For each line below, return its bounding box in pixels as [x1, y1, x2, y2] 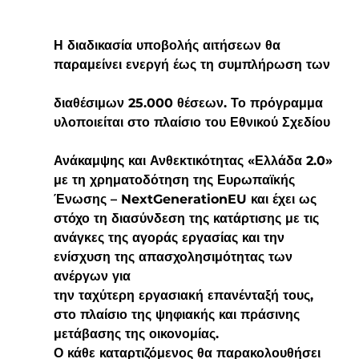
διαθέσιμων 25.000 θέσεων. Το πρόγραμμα [53, 95, 327, 111]
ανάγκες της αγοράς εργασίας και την [53, 229, 288, 245]
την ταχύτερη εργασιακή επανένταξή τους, [53, 287, 317, 303]
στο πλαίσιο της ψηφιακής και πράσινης [53, 306, 308, 322]
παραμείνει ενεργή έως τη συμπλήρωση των [53, 56, 334, 72]
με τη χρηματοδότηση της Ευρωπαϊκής [53, 171, 303, 188]
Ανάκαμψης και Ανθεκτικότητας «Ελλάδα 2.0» [53, 152, 337, 168]
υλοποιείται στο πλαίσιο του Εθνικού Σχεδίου [53, 114, 334, 130]
